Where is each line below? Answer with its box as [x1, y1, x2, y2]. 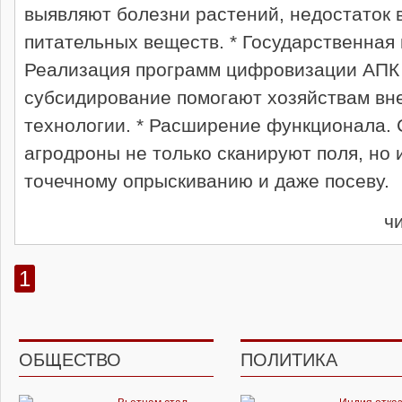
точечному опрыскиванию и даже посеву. [24, 170, 389, 192]
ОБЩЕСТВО [19, 350, 121, 370]
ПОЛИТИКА [240, 350, 337, 370]
